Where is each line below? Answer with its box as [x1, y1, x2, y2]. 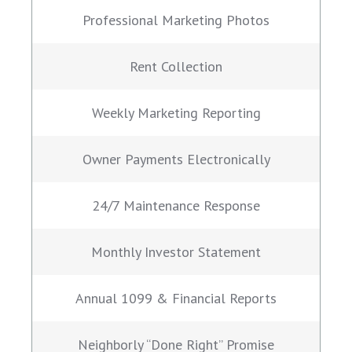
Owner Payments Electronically [82, 150, 270, 169]
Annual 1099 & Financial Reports [75, 289, 277, 308]
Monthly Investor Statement [91, 243, 261, 262]
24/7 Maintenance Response [92, 196, 260, 215]
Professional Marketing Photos [82, 11, 269, 30]
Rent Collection [130, 57, 222, 76]
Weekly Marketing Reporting [91, 104, 261, 123]
